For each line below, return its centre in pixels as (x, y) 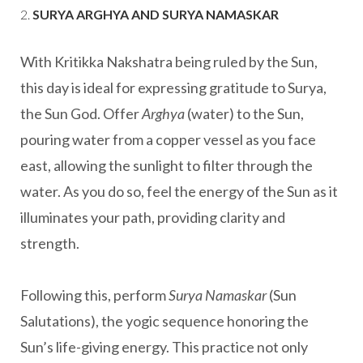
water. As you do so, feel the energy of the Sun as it (179, 191)
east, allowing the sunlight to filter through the (167, 165)
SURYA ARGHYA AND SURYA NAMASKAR (156, 14)
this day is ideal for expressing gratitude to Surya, (173, 88)
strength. (50, 243)
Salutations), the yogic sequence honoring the (164, 321)
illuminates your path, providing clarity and (153, 217)
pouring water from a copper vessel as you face (168, 139)
